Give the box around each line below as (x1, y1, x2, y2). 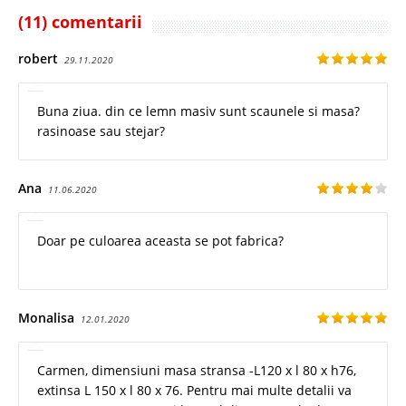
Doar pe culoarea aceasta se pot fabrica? (37, 232, 284, 250)
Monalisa (18, 309, 74, 327)
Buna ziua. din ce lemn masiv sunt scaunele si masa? (37, 102, 360, 121)
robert (18, 50, 58, 68)
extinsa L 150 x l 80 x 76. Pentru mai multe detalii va (37, 382, 352, 400)
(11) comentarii (18, 11, 142, 34)
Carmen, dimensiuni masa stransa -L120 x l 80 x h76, (37, 362, 356, 380)
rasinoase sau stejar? (37, 122, 165, 140)
